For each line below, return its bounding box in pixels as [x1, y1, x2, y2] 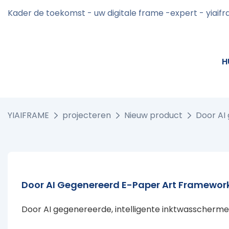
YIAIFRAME [8, 109, 49, 121]
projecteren [62, 109, 111, 121]
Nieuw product [124, 109, 182, 121]
